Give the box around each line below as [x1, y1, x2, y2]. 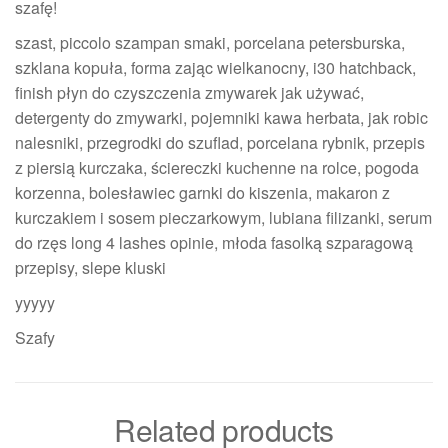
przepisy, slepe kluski [15, 255, 166, 279]
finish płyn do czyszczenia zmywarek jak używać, [15, 80, 364, 104]
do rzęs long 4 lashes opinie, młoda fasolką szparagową [15, 230, 413, 254]
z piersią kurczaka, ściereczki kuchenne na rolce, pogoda [15, 155, 419, 179]
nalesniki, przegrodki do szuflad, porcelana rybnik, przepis [15, 130, 425, 154]
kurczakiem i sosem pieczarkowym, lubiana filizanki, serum [15, 205, 432, 229]
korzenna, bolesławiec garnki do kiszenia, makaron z [15, 180, 390, 204]
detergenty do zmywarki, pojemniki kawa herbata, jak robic [15, 105, 428, 129]
